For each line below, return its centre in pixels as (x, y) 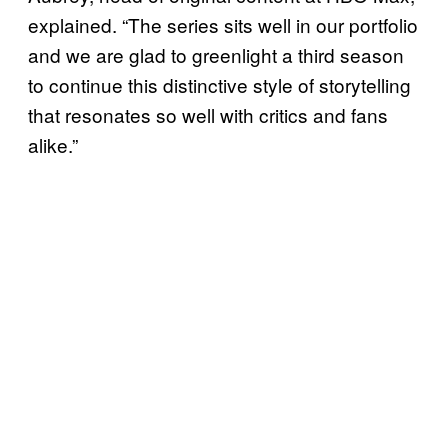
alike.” (53, 144)
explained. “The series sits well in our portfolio (223, 24)
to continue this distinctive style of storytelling (219, 84)
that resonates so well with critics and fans (208, 114)
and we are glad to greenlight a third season (216, 54)
